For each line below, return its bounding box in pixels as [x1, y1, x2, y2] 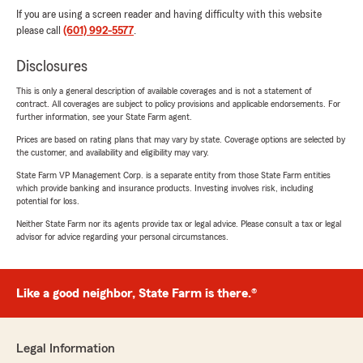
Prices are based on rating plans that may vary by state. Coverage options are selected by [16, 135, 345, 145]
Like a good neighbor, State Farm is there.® [16, 287, 257, 301]
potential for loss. [16, 196, 79, 207]
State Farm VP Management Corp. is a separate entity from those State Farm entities [16, 170, 331, 181]
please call [16, 25, 63, 37]
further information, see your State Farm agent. [16, 112, 192, 122]
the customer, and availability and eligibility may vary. [16, 147, 209, 158]
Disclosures [16, 58, 88, 75]
